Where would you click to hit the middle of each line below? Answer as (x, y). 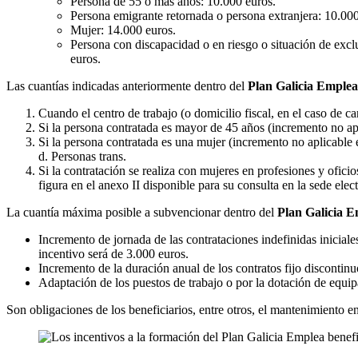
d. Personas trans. (82, 156)
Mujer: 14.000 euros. (123, 30)
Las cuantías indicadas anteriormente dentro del (127, 86)
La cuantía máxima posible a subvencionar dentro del (142, 212)
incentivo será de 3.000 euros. (113, 254)
